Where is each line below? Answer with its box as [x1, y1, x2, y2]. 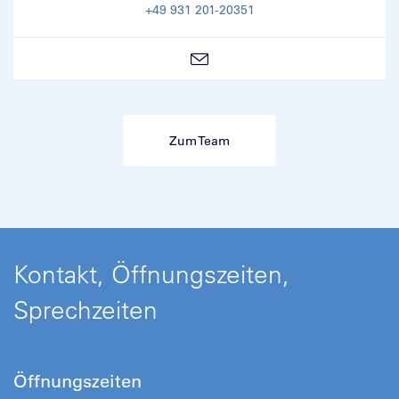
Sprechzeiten [13, 294, 158, 326]
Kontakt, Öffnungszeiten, [13, 258, 289, 290]
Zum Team [169, 133, 230, 150]
